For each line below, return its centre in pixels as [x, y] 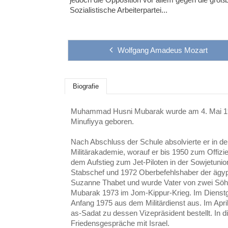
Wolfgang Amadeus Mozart [162, 50]
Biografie [86, 86]
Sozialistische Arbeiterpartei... [119, 10]
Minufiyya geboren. [103, 121]
